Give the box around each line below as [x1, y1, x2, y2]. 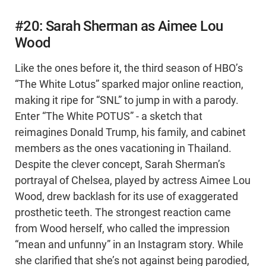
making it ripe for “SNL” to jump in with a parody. [15, 94, 239, 107]
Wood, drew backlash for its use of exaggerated [15, 191, 238, 203]
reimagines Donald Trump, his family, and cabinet [15, 126, 246, 139]
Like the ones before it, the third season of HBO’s [15, 62, 243, 75]
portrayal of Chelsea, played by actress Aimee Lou [15, 175, 251, 187]
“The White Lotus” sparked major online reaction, [15, 78, 243, 91]
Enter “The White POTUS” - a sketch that [15, 110, 202, 123]
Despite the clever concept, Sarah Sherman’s [15, 159, 225, 171]
